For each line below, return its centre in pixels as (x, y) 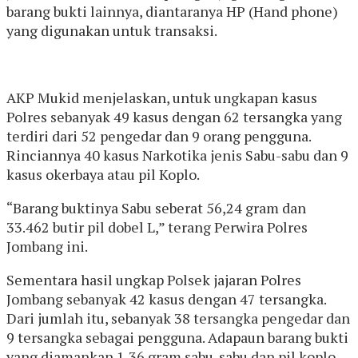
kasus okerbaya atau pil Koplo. (103, 174)
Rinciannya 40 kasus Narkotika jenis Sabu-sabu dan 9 (177, 155)
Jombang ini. (47, 246)
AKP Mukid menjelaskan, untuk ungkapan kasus (162, 97)
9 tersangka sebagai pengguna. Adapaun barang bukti (177, 337)
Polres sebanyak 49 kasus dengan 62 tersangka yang (174, 116)
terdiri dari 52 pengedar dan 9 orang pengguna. (159, 135)
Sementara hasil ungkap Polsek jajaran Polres (154, 279)
